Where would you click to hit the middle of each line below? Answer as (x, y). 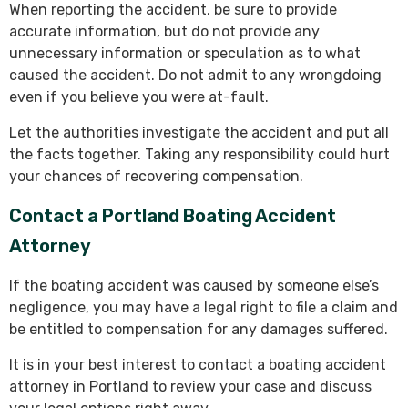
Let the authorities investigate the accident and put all (199, 133)
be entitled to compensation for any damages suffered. (199, 330)
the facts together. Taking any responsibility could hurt (199, 155)
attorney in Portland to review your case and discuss (190, 387)
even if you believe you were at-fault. (139, 97)
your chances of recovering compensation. (156, 177)
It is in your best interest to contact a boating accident (198, 365)
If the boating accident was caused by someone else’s (194, 286)
